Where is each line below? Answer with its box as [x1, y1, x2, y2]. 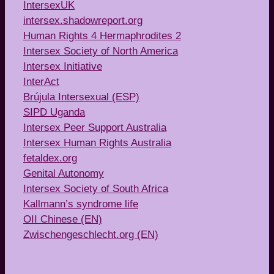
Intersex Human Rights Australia [23, 137, 171, 149]
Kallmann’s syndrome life [23, 198, 138, 210]
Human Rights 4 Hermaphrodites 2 [23, 30, 181, 42]
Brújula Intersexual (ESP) [23, 91, 139, 103]
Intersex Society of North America [23, 45, 178, 57]
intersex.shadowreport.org [23, 15, 143, 27]
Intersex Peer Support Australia [23, 122, 166, 134]
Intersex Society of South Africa [23, 183, 168, 195]
